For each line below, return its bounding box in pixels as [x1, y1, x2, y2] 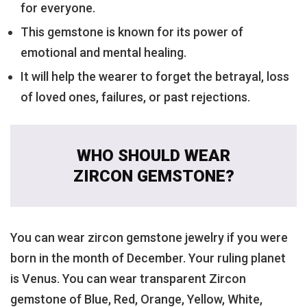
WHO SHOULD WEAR [77, 145, 230, 165]
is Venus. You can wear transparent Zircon [10, 271, 246, 286]
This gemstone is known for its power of [21, 24, 243, 39]
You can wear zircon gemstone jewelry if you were [10, 230, 288, 245]
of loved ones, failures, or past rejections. [21, 89, 250, 104]
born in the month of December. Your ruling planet [10, 250, 286, 265]
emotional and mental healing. [21, 45, 186, 60]
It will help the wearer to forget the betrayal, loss [21, 69, 289, 84]
